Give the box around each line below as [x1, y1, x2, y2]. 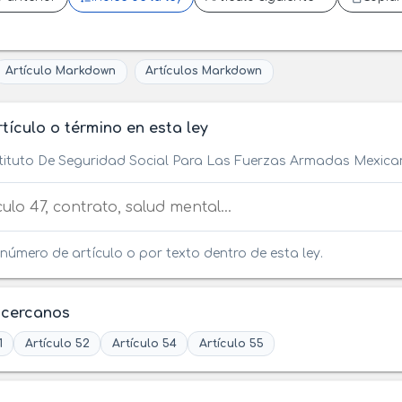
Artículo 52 [24, 336, 90, 350]
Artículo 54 [111, 336, 177, 350]
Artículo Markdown [5, 65, 116, 78]
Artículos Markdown [145, 65, 263, 78]
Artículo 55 [198, 336, 264, 350]
